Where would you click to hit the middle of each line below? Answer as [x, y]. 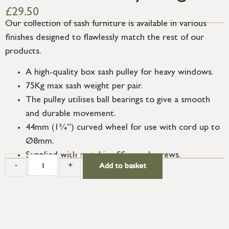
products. [23, 52]
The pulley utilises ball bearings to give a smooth [118, 100]
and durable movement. [71, 114]
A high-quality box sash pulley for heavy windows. [120, 73]
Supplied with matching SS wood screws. [103, 156]
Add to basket [123, 166]
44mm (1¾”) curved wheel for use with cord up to [123, 128]
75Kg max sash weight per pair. [84, 87]
